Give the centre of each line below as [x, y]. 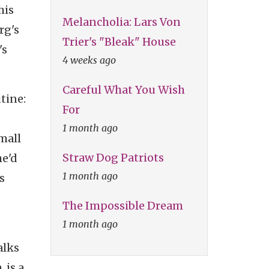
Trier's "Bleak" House [119, 41]
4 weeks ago [89, 60]
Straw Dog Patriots [113, 157]
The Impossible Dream [122, 205]
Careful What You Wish [123, 89]
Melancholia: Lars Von [121, 22]
